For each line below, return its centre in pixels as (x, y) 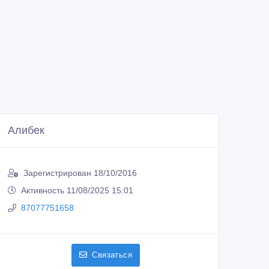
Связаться (112, 255)
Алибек (26, 131)
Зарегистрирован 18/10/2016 (80, 173)
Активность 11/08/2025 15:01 (77, 191)
